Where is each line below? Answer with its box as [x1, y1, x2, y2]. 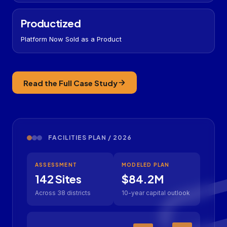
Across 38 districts [35, 189, 91, 197]
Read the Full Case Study [23, 78, 118, 88]
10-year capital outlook [122, 189, 190, 197]
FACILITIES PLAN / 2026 [48, 134, 132, 142]
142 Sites [35, 172, 82, 186]
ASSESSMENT [35, 162, 77, 168]
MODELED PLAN [122, 162, 170, 168]
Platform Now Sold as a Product [21, 35, 122, 44]
